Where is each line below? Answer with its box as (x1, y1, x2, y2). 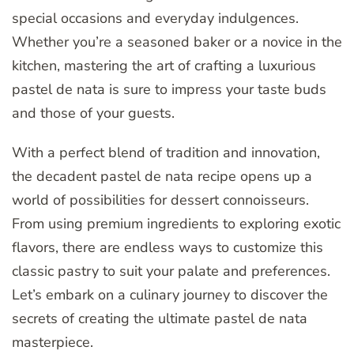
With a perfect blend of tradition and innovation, (12, 143, 320, 163)
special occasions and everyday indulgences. (12, 9, 299, 28)
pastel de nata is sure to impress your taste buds (12, 80, 326, 100)
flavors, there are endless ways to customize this (12, 238, 323, 258)
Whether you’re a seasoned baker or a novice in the (12, 32, 342, 52)
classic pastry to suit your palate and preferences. (12, 262, 330, 281)
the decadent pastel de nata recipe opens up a (12, 167, 312, 186)
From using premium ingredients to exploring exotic (12, 214, 341, 234)
